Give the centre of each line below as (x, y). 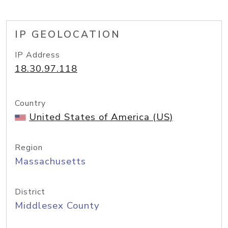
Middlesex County (57, 206)
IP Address (37, 55)
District (30, 192)
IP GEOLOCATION (68, 35)
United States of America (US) (101, 117)
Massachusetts (50, 161)
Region (29, 148)
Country (30, 103)
